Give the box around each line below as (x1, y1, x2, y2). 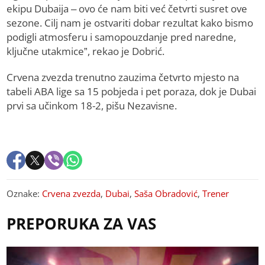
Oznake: (7, 188, 43, 200)
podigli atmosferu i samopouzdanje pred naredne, (7, 30, 237, 44)
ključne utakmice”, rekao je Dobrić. (7, 44, 165, 59)
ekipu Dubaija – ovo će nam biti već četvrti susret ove (7, 2, 248, 16)
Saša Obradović (134, 188, 198, 200)
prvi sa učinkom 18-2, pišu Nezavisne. (7, 99, 177, 113)
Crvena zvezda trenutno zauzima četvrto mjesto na (7, 70, 240, 85)
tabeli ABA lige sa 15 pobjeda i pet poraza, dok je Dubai (7, 85, 257, 99)
